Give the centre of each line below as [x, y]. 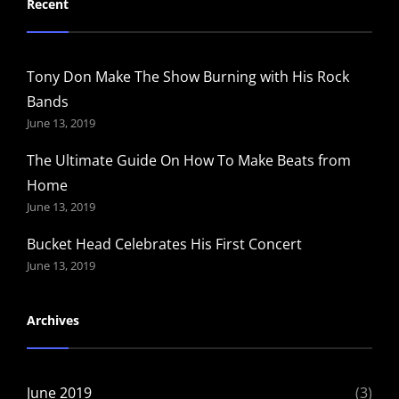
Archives [53, 320]
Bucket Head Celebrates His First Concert [164, 244]
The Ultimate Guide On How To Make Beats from [189, 160]
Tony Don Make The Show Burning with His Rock [188, 76]
